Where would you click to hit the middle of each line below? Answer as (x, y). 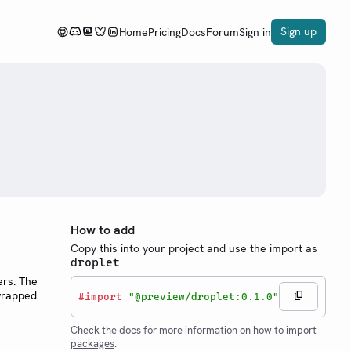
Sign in (255, 32)
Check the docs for (115, 330)
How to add (103, 230)
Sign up (299, 31)
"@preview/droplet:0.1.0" (204, 296)
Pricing (165, 32)
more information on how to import (238, 330)
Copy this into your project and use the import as (194, 248)
